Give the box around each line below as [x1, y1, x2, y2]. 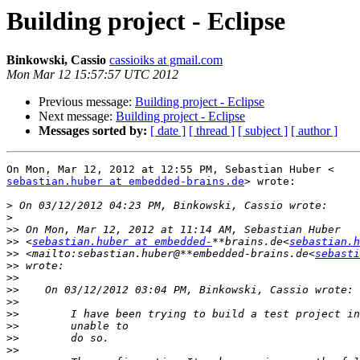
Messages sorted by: [39, 124, 147, 138]
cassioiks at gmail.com [109, 53, 223, 67]
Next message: [39, 109, 116, 124]
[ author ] [291, 124, 337, 138]
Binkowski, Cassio [6, 53, 106, 67]
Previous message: [39, 95, 135, 109]
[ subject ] [238, 124, 288, 138]
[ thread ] [189, 124, 235, 138]
